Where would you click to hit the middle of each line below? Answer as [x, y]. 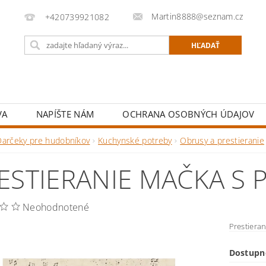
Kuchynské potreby [135, 140]
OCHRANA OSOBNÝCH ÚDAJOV [189, 114]
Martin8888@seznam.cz [197, 16]
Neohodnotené [56, 207]
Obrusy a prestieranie [222, 140]
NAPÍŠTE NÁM [65, 114]
